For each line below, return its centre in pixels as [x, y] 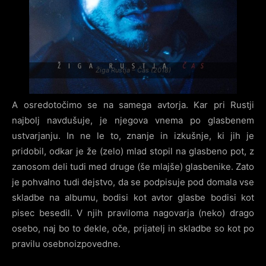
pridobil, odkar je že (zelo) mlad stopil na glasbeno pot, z [133, 151]
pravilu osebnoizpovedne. [66, 244]
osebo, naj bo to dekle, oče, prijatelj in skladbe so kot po [133, 229]
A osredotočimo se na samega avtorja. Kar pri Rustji [133, 105]
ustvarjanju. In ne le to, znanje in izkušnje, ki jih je [133, 136]
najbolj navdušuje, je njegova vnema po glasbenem [133, 121]
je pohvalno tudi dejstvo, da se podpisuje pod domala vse [133, 182]
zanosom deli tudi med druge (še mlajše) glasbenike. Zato [133, 167]
